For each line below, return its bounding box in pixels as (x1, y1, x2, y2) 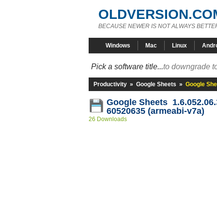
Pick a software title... (91, 62, 163, 71)
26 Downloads (89, 116, 127, 123)
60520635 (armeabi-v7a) (107, 106, 204, 116)
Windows (106, 42, 130, 49)
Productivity (93, 81, 127, 88)
